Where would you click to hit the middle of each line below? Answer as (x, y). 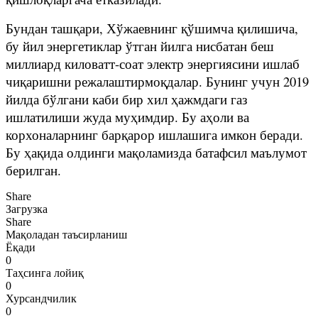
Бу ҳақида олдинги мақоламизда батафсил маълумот (156, 152)
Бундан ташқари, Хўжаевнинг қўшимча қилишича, (152, 28)
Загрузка (27, 209)
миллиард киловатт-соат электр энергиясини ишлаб (153, 63)
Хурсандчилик (41, 298)
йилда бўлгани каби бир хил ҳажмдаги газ (127, 99)
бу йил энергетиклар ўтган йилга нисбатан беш (140, 45)
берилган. (33, 170)
